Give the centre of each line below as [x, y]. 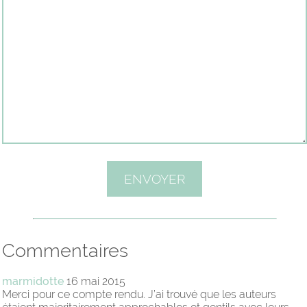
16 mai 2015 [95, 282]
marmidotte [33, 282]
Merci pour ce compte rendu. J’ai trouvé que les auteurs [139, 295]
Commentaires [65, 251]
